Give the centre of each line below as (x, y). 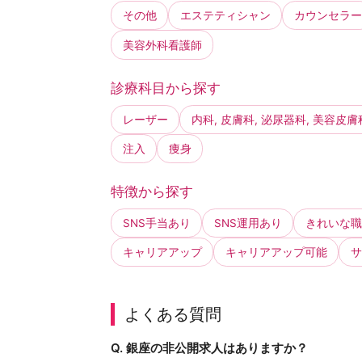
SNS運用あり (248, 223)
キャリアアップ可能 (276, 253)
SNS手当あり (156, 223)
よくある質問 (173, 314)
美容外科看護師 (162, 45)
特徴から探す (152, 191)
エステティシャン (225, 16)
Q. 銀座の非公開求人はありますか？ (209, 348)
